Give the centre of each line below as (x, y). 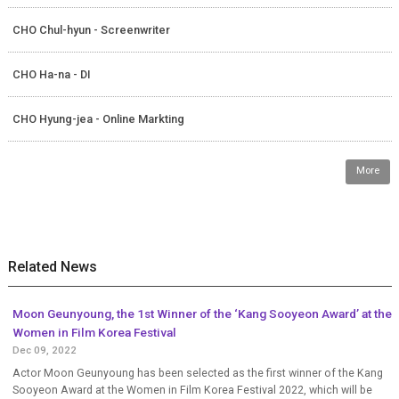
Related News (52, 267)
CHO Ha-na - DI (51, 75)
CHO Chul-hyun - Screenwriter (91, 30)
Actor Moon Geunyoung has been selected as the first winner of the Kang (197, 374)
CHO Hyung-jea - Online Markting (98, 119)
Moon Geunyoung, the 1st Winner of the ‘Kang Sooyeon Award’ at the (202, 314)
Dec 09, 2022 (44, 350)
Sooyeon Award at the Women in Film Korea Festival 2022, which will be (192, 391)
